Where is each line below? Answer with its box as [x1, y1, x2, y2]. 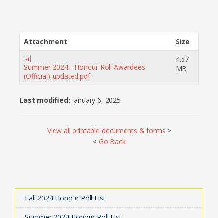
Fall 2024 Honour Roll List [25, 193, 106, 202]
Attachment [24, 36, 67, 46]
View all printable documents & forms [47, 126, 165, 135]
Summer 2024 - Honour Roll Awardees [24, 62, 145, 72]
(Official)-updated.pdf [24, 71, 90, 81]
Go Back [98, 136, 126, 146]
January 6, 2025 [72, 95, 121, 105]
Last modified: [19, 95, 72, 105]
